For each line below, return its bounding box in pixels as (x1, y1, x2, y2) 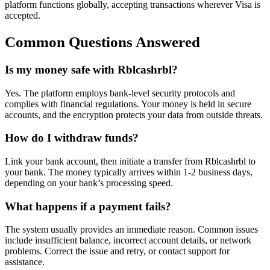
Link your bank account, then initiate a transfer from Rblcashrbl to (5, 155, 256, 166)
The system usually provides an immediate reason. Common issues (5, 224, 258, 235)
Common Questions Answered (5, 34, 200, 51)
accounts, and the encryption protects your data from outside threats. (5, 109, 263, 120)
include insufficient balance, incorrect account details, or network (5, 235, 251, 246)
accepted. (5, 10, 40, 21)
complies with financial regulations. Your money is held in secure (5, 98, 251, 109)
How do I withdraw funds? (5, 131, 139, 145)
